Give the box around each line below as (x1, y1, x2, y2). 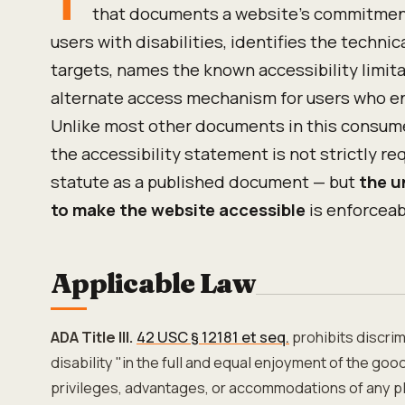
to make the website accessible (51, 198, 306, 221)
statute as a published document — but (51, 170, 359, 193)
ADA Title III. (51, 327, 134, 347)
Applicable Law (51, 267, 256, 300)
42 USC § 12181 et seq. (137, 327, 289, 347)
